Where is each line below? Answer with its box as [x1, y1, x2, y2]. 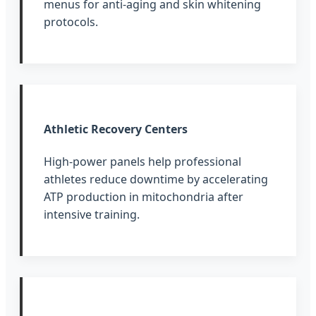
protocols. [44, 13, 98, 30]
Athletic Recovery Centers [44, 121, 188, 138]
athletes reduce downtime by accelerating [44, 171, 268, 188]
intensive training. [44, 207, 140, 223]
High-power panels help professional [44, 154, 241, 170]
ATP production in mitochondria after [44, 189, 243, 205]
